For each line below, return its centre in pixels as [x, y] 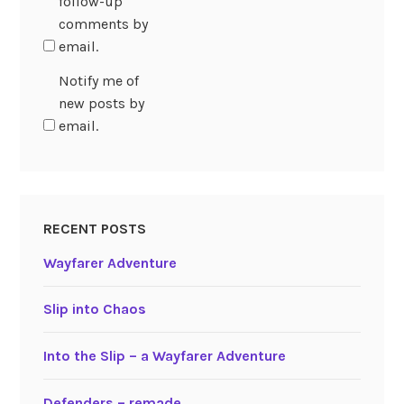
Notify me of [98, 80]
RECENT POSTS [94, 229]
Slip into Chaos [94, 309]
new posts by [101, 103]
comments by [103, 23]
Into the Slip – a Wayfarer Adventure [164, 356]
